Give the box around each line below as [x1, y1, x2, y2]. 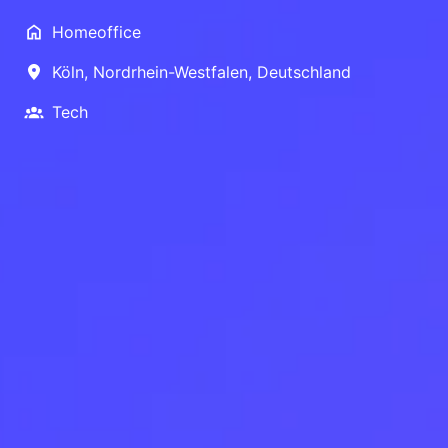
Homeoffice [52, 21, 141, 42]
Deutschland [257, 61, 351, 82]
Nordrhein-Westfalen [93, 61, 248, 82]
